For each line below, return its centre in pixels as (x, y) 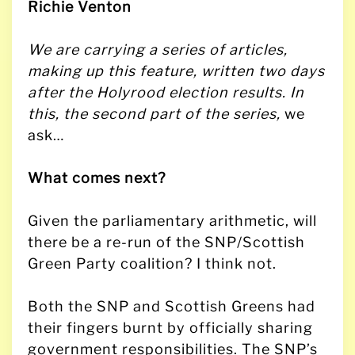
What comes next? (97, 177)
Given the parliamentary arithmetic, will (172, 220)
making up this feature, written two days (176, 71)
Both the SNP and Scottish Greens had (172, 306)
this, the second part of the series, (156, 113)
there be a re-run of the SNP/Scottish (166, 242)
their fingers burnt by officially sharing (170, 327)
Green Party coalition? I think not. (152, 263)
